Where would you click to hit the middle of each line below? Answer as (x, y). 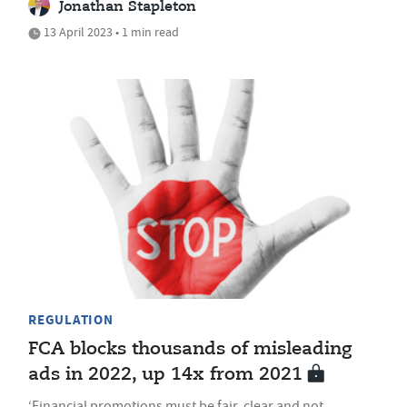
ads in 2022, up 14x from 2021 (165, 374)
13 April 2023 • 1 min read (110, 32)
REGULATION (71, 319)
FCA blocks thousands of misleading (190, 349)
